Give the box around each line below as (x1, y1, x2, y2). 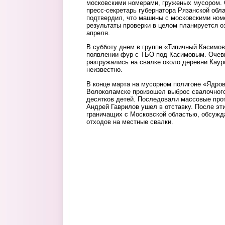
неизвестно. (86, 66, 123, 74)
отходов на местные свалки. (86, 118, 177, 126)
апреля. (86, 29, 110, 37)
